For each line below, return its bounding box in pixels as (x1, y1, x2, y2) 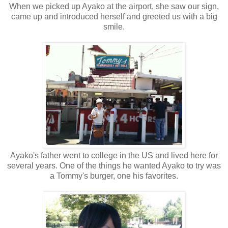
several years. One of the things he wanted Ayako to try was (7, 161, 221, 170)
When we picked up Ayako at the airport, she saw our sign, (9, 2, 219, 11)
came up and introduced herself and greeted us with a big (11, 12, 217, 21)
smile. (103, 22, 125, 32)
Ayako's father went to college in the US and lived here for (10, 151, 218, 160)
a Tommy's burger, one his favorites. (50, 172, 178, 181)
